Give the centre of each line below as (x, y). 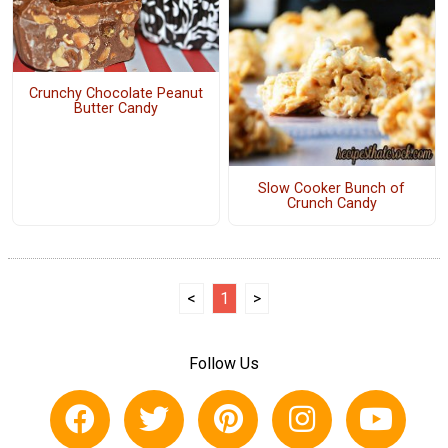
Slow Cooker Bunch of (332, 188)
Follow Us (224, 364)
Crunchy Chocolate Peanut (115, 94)
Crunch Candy (331, 203)
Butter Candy (115, 109)
